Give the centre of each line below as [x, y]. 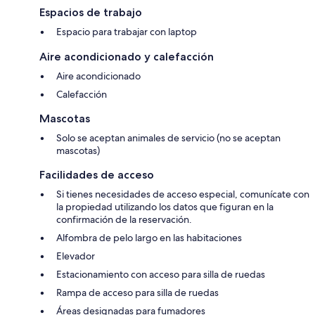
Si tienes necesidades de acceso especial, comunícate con [183, 194]
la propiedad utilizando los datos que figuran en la [165, 206]
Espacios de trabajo [91, 12]
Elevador [76, 256]
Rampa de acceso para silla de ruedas [137, 292]
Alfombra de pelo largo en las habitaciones [149, 237]
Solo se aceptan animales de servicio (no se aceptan [168, 137]
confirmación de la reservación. [124, 219]
